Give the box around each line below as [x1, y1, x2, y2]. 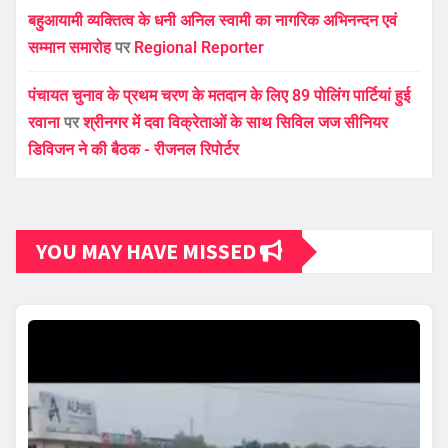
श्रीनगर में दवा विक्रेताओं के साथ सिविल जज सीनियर [83, 113, 388, 133]
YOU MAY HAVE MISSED [36, 237, 260, 266]
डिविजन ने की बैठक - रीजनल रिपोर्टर [28, 140, 239, 160]
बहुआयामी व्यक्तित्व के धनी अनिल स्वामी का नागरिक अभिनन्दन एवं [28, 11, 397, 31]
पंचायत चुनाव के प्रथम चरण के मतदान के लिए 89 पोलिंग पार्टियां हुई [28, 86, 410, 106]
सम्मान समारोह [28, 38, 111, 58]
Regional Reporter [134, 38, 264, 58]
